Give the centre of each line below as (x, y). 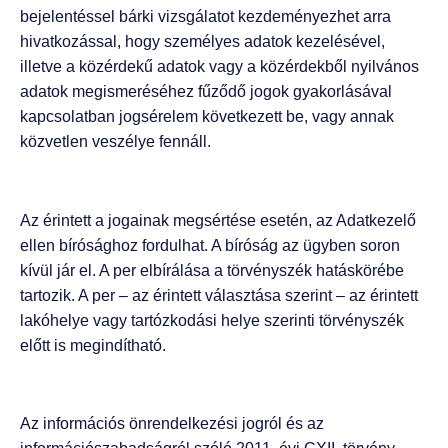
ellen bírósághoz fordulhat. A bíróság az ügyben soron (210, 245)
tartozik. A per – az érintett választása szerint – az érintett (219, 295)
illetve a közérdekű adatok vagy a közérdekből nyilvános (219, 66)
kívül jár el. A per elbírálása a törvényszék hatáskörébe (212, 270)
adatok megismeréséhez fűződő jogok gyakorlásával (206, 91)
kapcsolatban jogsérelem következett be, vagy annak (207, 116)
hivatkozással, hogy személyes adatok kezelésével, (202, 41)
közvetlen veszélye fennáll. (115, 141)
